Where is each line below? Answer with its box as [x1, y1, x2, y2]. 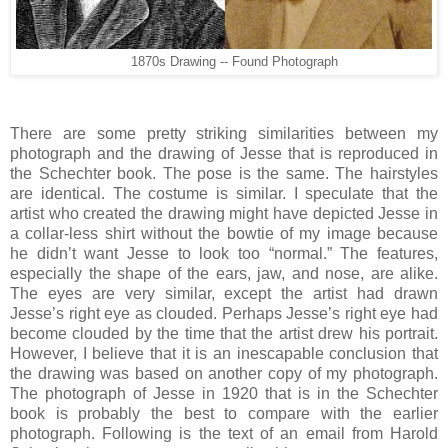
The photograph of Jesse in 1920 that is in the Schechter [10, 384, 438, 402]
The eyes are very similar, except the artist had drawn [10, 284, 438, 302]
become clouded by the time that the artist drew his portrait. [10, 324, 438, 342]
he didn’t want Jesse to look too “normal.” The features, [10, 244, 438, 262]
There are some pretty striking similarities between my [10, 124, 438, 142]
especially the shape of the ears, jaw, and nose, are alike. [10, 264, 438, 282]
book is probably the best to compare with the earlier [10, 404, 438, 422]
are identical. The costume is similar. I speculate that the [10, 184, 438, 202]
